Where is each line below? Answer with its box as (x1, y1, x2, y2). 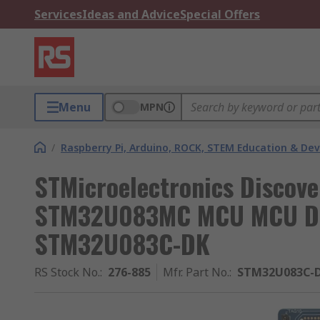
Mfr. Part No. (163, 264, 229, 280)
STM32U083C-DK (34, 224, 210, 262)
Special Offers (180, 6, 260, 22)
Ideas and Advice (82, 6, 180, 22)
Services (34, 6, 82, 22)
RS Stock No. (34, 264, 100, 280)
